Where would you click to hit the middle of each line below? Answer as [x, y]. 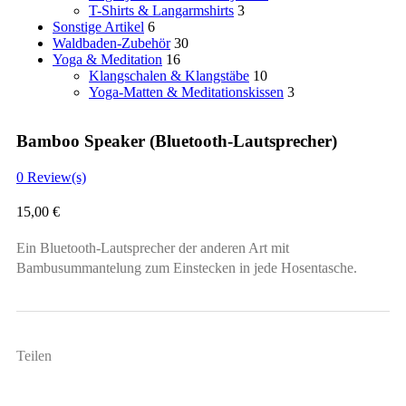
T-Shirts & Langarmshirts [161, 11]
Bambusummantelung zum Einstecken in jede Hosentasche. [187, 268]
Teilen [34, 356]
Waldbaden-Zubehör [111, 43]
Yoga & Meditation [107, 60]
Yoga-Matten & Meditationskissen [186, 92]
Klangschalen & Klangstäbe [169, 76]
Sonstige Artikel [98, 27]
